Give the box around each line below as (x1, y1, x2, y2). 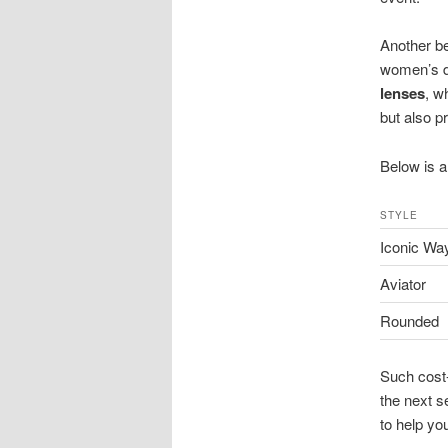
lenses (379, 82, 425, 105)
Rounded (379, 309, 439, 331)
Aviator (379, 272, 426, 294)
